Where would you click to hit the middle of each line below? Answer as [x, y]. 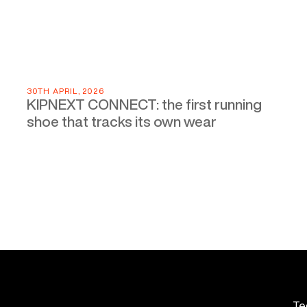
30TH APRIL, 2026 [65, 91]
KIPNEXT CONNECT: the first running [144, 105]
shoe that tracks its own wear [121, 122]
